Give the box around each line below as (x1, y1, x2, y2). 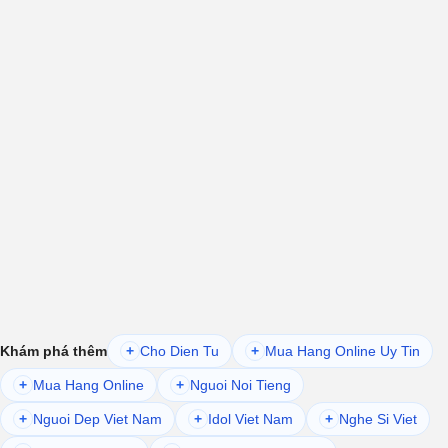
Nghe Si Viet (339, 410, 417, 427)
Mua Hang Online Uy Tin (265, 342, 420, 359)
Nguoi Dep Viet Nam (33, 410, 162, 427)
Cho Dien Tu (140, 342, 219, 359)
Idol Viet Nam (208, 410, 293, 427)
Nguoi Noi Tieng (190, 376, 291, 393)
